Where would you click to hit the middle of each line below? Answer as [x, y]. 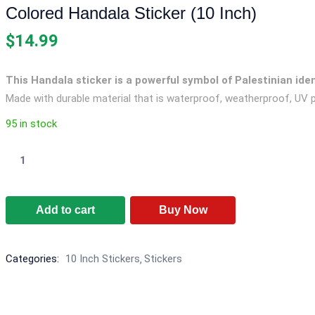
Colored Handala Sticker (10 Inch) [131, 13]
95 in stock [31, 124]
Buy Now [183, 210]
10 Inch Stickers [103, 259]
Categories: [34, 259]
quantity [24, 247]
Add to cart [65, 210]
